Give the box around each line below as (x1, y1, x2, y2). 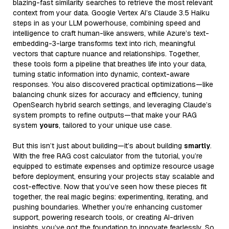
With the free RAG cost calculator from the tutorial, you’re (13, 151, 202, 161)
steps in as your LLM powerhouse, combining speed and (13, 18, 200, 28)
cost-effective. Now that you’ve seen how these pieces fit (13, 181, 207, 191)
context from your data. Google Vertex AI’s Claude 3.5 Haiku (13, 8, 210, 17)
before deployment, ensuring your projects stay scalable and (13, 171, 214, 181)
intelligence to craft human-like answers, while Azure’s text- (13, 28, 209, 38)
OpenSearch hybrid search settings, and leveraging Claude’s (13, 100, 212, 109)
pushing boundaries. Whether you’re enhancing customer (13, 202, 202, 212)
